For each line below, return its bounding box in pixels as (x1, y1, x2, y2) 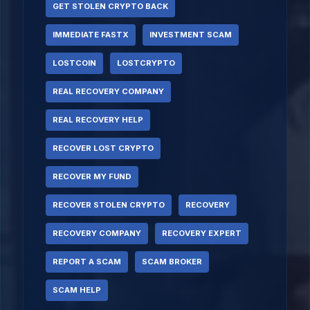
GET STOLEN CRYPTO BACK (53, 1, 168, 11)
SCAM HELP (53, 285, 101, 295)
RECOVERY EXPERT (162, 228, 241, 238)
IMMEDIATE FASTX (53, 30, 129, 39)
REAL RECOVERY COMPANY (53, 86, 164, 96)
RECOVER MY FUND (53, 172, 131, 181)
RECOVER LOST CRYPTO (53, 143, 154, 153)
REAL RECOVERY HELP (53, 115, 143, 125)
